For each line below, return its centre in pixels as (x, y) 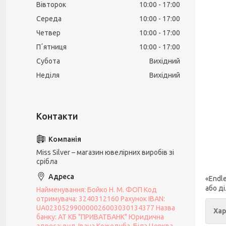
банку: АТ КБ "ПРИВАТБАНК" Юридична (100, 217)
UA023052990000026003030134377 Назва (106, 208)
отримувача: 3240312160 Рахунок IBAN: (101, 199)
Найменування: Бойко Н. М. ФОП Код (97, 190)
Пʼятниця (51, 47)
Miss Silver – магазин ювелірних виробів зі (105, 152)
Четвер (48, 33)
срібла (47, 161)
